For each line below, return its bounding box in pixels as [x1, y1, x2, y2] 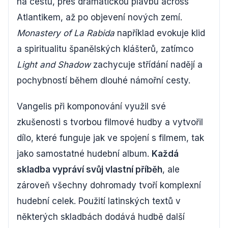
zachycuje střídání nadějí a [91, 59, 203, 70]
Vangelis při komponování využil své [17, 101, 166, 111]
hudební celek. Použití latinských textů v [17, 195, 181, 206]
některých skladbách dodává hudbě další [17, 211, 185, 222]
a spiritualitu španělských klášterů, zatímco [17, 43, 193, 54]
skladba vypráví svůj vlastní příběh [17, 164, 162, 175]
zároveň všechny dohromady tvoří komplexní [17, 180, 201, 190]
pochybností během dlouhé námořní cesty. [17, 75, 190, 85]
